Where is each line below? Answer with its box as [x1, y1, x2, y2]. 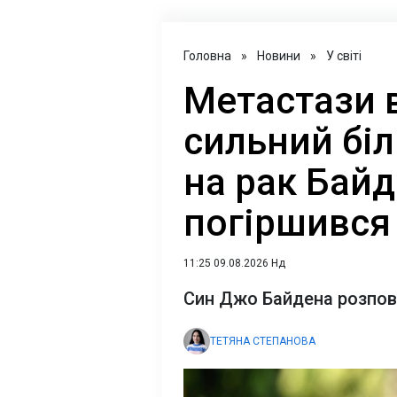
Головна [183, 49, 231, 64]
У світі [326, 49, 362, 64]
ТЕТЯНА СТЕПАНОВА [210, 335, 315, 348]
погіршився [183, 201, 391, 245]
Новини [257, 49, 300, 64]
